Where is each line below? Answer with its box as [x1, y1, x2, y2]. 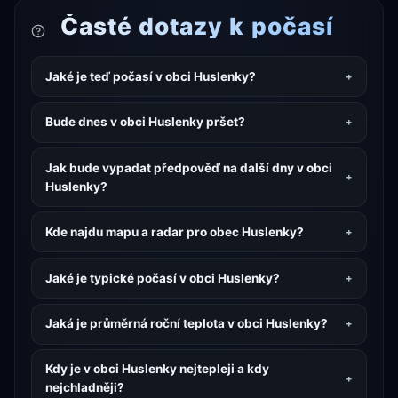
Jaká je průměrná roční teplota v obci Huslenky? [44, 316, 328, 331]
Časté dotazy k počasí [53, 12, 333, 41]
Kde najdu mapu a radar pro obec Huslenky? [44, 224, 304, 239]
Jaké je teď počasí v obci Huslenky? [44, 68, 256, 84]
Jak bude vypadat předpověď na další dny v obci [44, 160, 332, 175]
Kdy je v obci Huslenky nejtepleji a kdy [44, 362, 269, 377]
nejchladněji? [44, 380, 124, 395]
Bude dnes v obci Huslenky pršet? [44, 115, 245, 130]
